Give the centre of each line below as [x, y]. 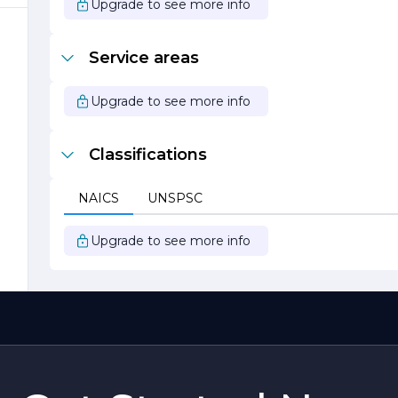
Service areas [144, 58]
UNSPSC [175, 198]
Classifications [148, 155]
